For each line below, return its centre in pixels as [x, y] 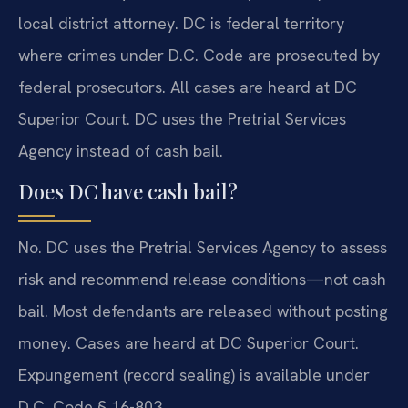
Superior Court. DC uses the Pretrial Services [182, 118]
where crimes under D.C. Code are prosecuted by [199, 55]
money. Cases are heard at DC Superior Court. [189, 343]
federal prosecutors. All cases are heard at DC [188, 87]
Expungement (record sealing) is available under [194, 375]
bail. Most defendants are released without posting [203, 311]
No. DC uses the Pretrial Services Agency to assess [203, 248]
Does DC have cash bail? [128, 192]
